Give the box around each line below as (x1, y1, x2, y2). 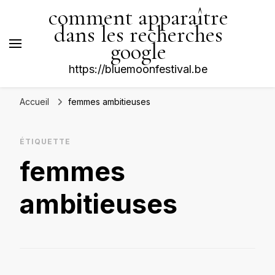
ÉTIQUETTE (20, 137, 71, 146)
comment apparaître (48, 4, 228, 31)
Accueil (20, 96, 49, 107)
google (110, 38, 166, 66)
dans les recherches (53, 21, 223, 48)
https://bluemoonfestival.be (69, 63, 207, 76)
